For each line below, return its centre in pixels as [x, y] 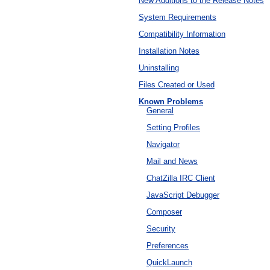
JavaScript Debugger [183, 195]
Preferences [168, 246]
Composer [164, 212]
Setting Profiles [173, 128]
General [160, 111]
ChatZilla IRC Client [181, 178]
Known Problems [171, 102]
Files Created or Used [177, 85]
